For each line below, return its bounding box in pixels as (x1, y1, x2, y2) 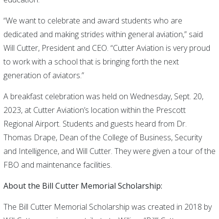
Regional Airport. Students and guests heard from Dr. (3, 118, 187, 129)
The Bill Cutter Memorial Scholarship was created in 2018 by (3, 201, 212, 212)
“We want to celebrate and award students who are (3, 15, 182, 26)
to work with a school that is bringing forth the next (3, 56, 179, 67)
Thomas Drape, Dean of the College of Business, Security (3, 132, 202, 143)
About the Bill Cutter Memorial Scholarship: (3, 180, 162, 191)
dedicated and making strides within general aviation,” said (3, 29, 203, 40)
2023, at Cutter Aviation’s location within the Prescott (3, 105, 186, 115)
